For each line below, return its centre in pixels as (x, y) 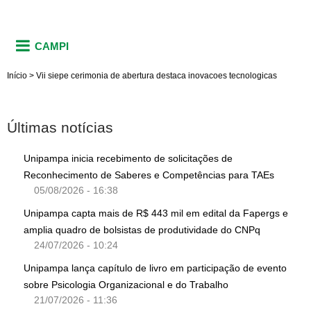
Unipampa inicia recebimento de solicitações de (128, 158)
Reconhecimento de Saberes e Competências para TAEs (150, 175)
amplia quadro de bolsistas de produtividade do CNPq (142, 229)
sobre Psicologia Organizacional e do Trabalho (126, 284)
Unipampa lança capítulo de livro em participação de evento (155, 268)
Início (17, 75)
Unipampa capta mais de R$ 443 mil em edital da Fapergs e (156, 213)
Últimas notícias (60, 127)
